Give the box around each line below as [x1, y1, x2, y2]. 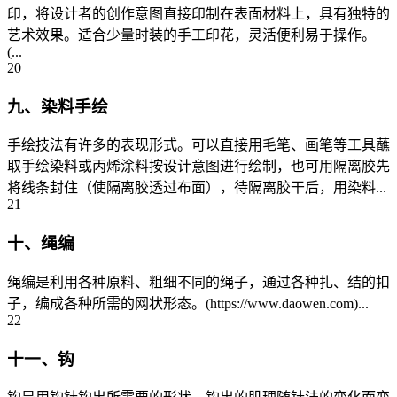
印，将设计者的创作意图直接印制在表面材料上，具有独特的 [7, 6, 390, 22]
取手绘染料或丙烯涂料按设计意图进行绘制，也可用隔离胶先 [7, 159, 390, 175]
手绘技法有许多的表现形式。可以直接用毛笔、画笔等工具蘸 [7, 137, 390, 153]
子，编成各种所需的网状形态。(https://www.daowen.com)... [7, 295, 369, 311]
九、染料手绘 [7, 97, 108, 116]
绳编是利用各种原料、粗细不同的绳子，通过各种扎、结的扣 [7, 274, 390, 290]
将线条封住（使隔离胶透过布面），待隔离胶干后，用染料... [7, 180, 386, 196]
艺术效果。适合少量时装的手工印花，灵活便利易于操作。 [7, 27, 376, 43]
